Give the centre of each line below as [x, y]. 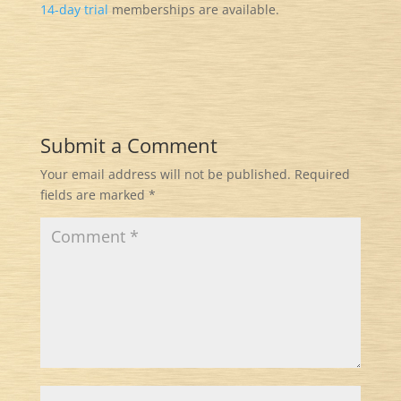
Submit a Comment [128, 145]
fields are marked [94, 195]
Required [322, 174]
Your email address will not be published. [165, 174]
